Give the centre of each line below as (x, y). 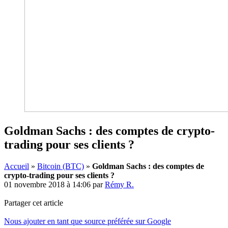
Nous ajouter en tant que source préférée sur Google (88, 221)
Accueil (17, 166)
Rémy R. (119, 184)
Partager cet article (34, 203)
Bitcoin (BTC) (61, 166)
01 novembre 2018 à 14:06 (47, 184)
